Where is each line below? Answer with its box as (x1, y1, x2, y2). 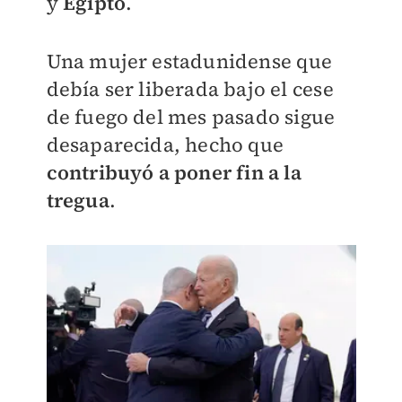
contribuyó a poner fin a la (46, 158, 301, 186)
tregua (46, 186, 109, 214)
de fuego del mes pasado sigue (46, 102, 336, 130)
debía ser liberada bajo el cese (46, 74, 334, 102)
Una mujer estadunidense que (46, 47, 332, 74)
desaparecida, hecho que (46, 130, 284, 158)
